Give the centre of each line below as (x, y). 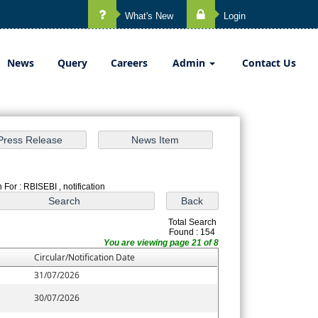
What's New (148, 16)
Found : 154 (192, 232)
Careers (129, 63)
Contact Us (269, 63)
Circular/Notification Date (85, 258)
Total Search (192, 223)
